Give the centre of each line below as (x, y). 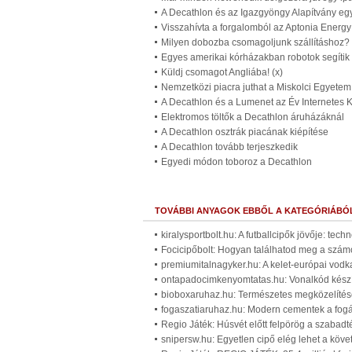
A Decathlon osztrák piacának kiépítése (245, 132)
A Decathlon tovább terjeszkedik (229, 147)
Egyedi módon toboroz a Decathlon (236, 162)
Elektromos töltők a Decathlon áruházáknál (253, 117)
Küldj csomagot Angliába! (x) (222, 72)
